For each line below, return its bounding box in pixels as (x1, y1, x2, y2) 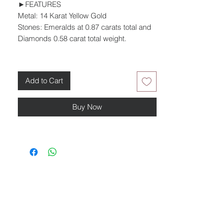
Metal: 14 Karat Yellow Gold (18, 11, 107, 20)
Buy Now (72, 102, 102, 111)
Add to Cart (25, 76, 63, 85)
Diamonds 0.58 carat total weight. (18, 34, 128, 43)
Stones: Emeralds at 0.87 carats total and (18, 22, 151, 32)
